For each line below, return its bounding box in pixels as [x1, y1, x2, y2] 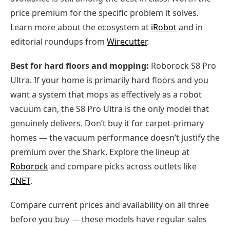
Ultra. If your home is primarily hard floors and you [10, 74, 208, 86]
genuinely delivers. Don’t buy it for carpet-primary [10, 118, 204, 129]
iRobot [151, 22, 177, 33]
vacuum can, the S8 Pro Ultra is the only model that [10, 103, 209, 115]
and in [177, 22, 203, 33]
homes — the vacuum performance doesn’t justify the [10, 132, 220, 144]
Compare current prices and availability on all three [10, 199, 209, 211]
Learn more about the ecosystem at [10, 22, 151, 33]
